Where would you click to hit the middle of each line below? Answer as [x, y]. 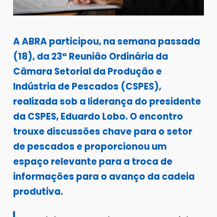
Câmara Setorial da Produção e [87, 71]
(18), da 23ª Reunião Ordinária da [90, 56]
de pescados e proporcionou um [90, 146]
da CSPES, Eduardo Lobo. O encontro [98, 116]
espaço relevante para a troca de [93, 161]
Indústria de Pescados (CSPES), [87, 86]
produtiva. [38, 191]
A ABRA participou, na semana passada [106, 41]
